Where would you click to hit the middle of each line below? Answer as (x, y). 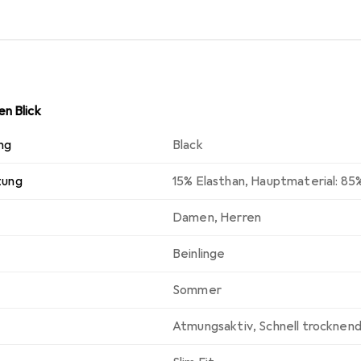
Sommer (197, 290)
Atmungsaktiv (213, 326)
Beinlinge (199, 253)
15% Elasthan (209, 181)
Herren (241, 217)
